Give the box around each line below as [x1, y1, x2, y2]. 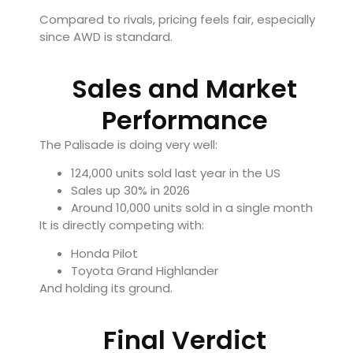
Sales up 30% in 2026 [71, 182, 190, 199]
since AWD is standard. [39, 28, 173, 46]
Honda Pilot [71, 245, 138, 262]
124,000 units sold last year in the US [71, 165, 281, 182]
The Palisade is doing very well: [39, 136, 217, 153]
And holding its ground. [39, 280, 173, 297]
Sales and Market [72, 70, 297, 106]
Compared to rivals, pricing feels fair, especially [39, 11, 315, 28]
